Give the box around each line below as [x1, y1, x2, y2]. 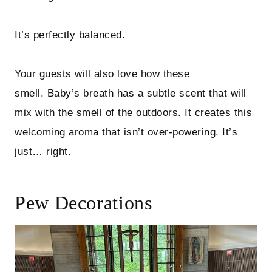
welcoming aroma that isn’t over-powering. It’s [15, 126, 238, 138]
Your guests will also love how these [15, 68, 190, 80]
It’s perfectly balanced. [15, 29, 126, 41]
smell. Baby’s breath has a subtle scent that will [15, 87, 246, 100]
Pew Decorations [15, 192, 152, 214]
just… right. [15, 146, 72, 158]
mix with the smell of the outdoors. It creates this [15, 107, 253, 119]
